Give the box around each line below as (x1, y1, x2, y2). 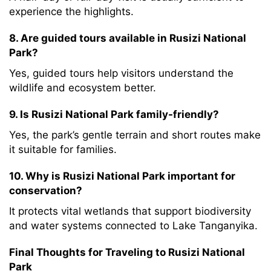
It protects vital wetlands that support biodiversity (9, 205, 251, 217)
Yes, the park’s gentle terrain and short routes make (9, 129, 261, 141)
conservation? (9, 184, 82, 197)
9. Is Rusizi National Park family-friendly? (9, 108, 219, 120)
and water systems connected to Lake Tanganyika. (9, 220, 258, 232)
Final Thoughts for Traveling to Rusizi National (9, 246, 245, 258)
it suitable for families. (9, 143, 117, 155)
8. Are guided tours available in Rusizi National (9, 32, 246, 44)
